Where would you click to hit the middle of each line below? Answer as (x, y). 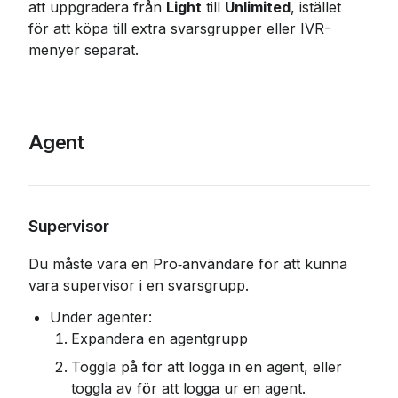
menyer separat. (84, 50)
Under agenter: (101, 318)
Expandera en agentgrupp (159, 339)
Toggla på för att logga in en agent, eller (209, 367)
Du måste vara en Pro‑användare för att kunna (190, 264)
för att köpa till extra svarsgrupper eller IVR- (179, 29)
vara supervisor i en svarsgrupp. (139, 286)
